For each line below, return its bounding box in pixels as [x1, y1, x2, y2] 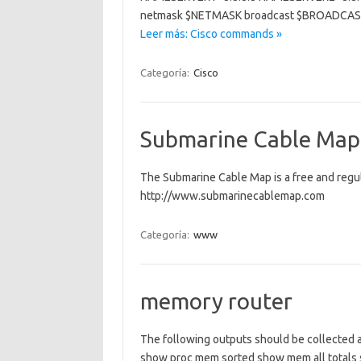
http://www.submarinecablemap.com [139, 189, 325, 202]
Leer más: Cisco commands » [139, 27, 282, 40]
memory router [139, 288, 293, 313]
